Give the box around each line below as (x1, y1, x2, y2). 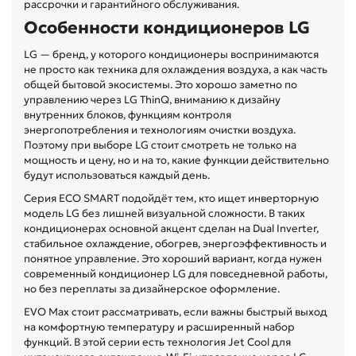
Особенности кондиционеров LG (24, 16, 310, 38)
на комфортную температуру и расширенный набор (24, 319, 295, 334)
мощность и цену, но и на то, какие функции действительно (24, 153, 329, 167)
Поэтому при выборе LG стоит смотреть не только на (24, 137, 296, 152)
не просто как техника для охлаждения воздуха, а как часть (24, 62, 327, 76)
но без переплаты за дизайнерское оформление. (24, 281, 280, 296)
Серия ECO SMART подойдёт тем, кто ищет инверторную (24, 191, 319, 205)
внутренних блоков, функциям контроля (24, 107, 231, 122)
